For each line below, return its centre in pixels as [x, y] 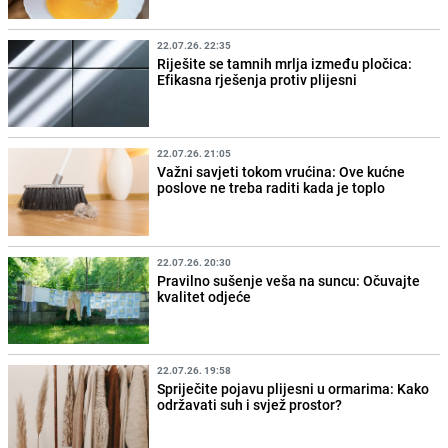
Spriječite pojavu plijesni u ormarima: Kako [293, 388]
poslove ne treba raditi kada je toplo [271, 188]
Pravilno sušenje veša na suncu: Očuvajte [289, 280]
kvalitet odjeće [204, 296]
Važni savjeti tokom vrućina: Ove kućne [281, 172]
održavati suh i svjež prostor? [250, 404]
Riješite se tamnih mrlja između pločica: [285, 64]
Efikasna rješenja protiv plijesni [257, 80]
